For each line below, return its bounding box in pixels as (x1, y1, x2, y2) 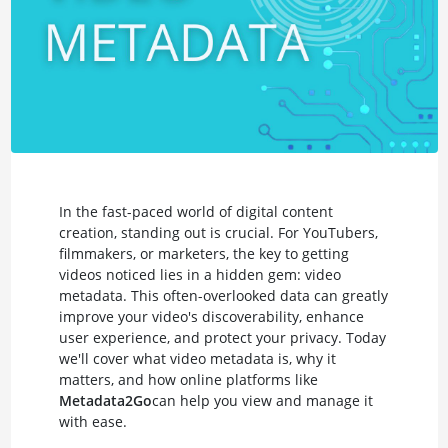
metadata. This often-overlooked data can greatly (58, 285, 388, 305)
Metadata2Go (58, 390, 152, 410)
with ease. (58, 411, 127, 431)
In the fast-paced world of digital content (58, 201, 333, 221)
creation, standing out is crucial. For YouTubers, (58, 222, 378, 242)
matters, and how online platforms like (58, 369, 318, 389)
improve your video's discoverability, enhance (58, 306, 364, 326)
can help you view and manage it (151, 390, 373, 410)
